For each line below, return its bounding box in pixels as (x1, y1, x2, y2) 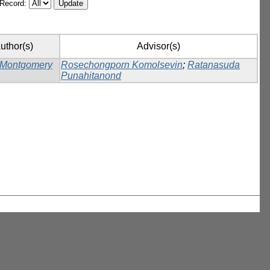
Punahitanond (61, 71, 121, 81)
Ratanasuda (187, 60, 240, 71)
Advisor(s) (137, 41, 180, 52)
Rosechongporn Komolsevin (61, 60, 183, 71)
